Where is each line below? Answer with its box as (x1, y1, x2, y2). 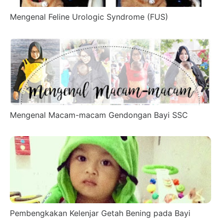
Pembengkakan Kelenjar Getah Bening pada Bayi (10, 208, 190, 218)
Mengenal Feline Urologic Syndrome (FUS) (10, 11, 168, 22)
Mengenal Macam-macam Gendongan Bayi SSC (10, 110, 188, 120)
